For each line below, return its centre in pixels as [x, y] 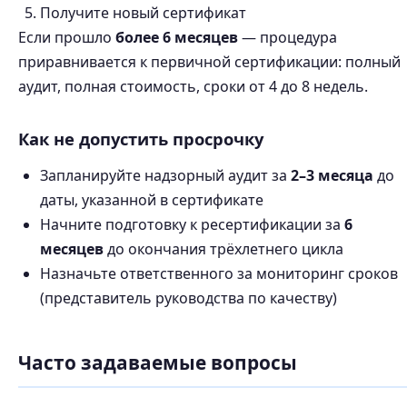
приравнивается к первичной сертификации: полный [209, 62]
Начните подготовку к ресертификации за [192, 224]
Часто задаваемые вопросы [158, 362]
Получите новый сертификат [143, 13]
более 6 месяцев [177, 37]
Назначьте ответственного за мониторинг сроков [219, 273]
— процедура [288, 37]
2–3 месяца [332, 175]
